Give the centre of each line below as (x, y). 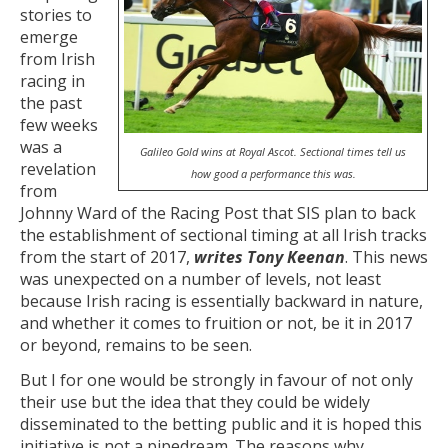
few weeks (59, 124)
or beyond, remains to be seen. (136, 344)
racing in (52, 80)
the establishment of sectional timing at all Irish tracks (223, 234)
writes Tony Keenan (269, 256)
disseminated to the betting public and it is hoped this (221, 424)
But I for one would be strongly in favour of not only (216, 380)
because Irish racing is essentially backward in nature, (221, 300)
